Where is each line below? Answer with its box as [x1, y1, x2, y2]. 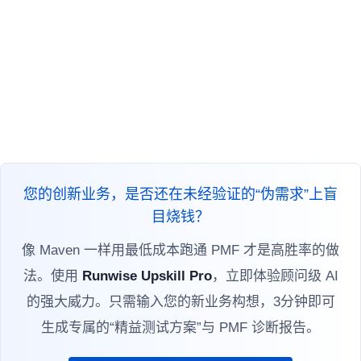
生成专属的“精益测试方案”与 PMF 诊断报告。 [41, 319, 320, 335]
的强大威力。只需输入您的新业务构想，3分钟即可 [26, 293, 335, 309]
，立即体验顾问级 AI [211, 268, 338, 284]
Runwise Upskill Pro [81, 268, 212, 284]
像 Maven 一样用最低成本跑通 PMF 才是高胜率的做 [22, 242, 339, 258]
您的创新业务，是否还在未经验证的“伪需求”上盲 [23, 185, 338, 202]
